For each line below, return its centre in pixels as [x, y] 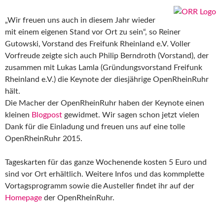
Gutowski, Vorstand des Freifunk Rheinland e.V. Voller [98, 44]
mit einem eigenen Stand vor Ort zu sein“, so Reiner [93, 32]
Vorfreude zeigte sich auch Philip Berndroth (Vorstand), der [107, 55]
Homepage [23, 198]
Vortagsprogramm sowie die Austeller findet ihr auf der [100, 186]
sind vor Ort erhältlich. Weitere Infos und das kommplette [105, 174]
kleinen [18, 115]
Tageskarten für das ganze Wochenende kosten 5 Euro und [106, 162]
